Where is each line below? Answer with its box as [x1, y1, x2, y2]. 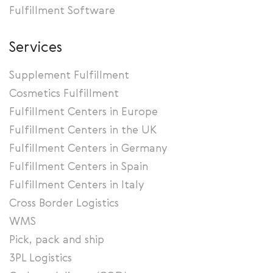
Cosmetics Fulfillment [9, 88, 119, 99]
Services [9, 41, 62, 55]
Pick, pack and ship [9, 235, 104, 246]
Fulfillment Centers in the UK [9, 125, 157, 136]
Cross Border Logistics [9, 198, 119, 209]
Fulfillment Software [9, 5, 115, 16]
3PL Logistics [9, 253, 72, 264]
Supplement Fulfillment [9, 70, 129, 81]
